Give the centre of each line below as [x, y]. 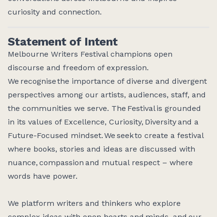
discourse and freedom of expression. [78, 67]
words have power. [46, 176]
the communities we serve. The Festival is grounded [104, 108]
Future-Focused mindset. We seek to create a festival [106, 135]
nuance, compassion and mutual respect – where [100, 162]
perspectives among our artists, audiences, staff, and [107, 94]
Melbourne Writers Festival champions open [90, 54]
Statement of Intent [63, 41]
